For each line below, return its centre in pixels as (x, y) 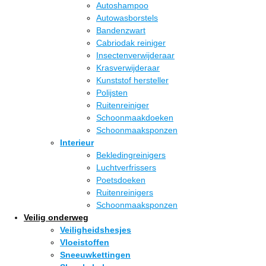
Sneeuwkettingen (95, 255)
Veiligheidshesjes (96, 230)
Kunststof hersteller (132, 80)
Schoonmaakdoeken (135, 118)
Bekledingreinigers (131, 155)
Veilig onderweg (56, 217)
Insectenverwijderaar (135, 55)
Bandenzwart (121, 30)
